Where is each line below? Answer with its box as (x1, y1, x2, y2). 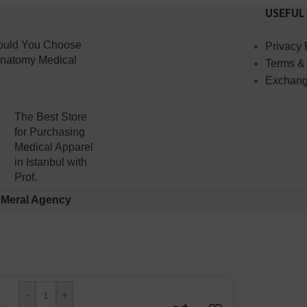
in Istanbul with (14, 156, 88, 168)
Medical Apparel (14, 141, 94, 153)
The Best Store (14, 111, 88, 123)
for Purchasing (14, 126, 86, 138)
